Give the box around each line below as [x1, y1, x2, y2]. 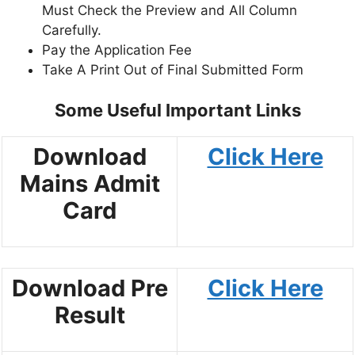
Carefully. [42, 21, 101, 38]
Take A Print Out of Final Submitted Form [42, 61, 303, 78]
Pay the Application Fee [42, 41, 192, 58]
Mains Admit [19, 170, 160, 198]
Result [54, 300, 125, 329]
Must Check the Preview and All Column [42, 2, 297, 18]
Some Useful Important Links [54, 100, 301, 121]
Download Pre [11, 273, 168, 302]
